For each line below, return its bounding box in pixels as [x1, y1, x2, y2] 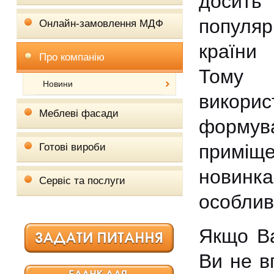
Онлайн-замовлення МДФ [39, 18, 163, 29]
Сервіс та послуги [39, 175, 125, 187]
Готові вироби [39, 141, 106, 153]
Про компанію [39, 51, 105, 63]
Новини [42, 79, 73, 89]
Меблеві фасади [39, 108, 119, 119]
